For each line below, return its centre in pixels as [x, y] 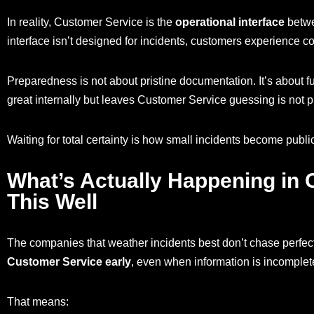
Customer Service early [69, 262]
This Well [52, 202]
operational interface [230, 22]
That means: [38, 302]
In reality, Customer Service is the [91, 22]
